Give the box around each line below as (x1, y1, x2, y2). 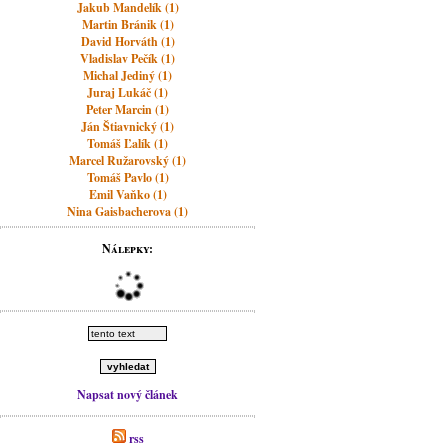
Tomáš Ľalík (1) (87, 135, 169, 152)
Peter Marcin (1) (86, 101, 170, 118)
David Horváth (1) (80, 33, 175, 50)
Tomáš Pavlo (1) (86, 169, 169, 186)
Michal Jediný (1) (83, 67, 173, 84)
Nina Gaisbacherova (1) (67, 203, 189, 220)
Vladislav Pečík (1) (80, 50, 176, 67)
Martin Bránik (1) (81, 16, 174, 33)
